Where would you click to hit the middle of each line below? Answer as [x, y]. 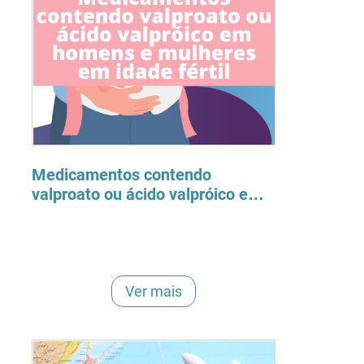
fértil [49, 234]
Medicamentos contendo [122, 175]
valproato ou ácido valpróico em [147, 195]
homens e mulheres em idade [139, 214]
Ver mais [154, 291]
